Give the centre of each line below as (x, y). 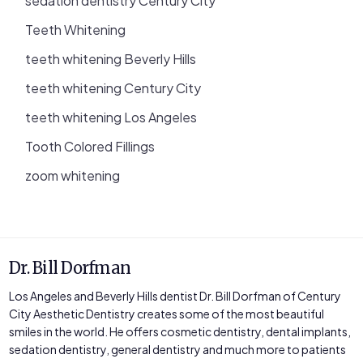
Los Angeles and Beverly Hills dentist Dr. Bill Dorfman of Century (175, 295)
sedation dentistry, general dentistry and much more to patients (178, 349)
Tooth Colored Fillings (90, 146)
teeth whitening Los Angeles (111, 117)
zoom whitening (73, 175)
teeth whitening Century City (113, 88)
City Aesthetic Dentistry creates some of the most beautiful (167, 313)
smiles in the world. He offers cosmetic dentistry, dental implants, (180, 331)
